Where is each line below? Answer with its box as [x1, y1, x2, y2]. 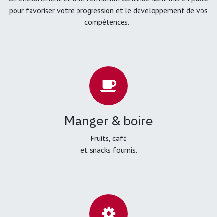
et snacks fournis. [80, 145, 137, 155]
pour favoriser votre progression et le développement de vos [9, 5, 208, 15]
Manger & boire [64, 112, 153, 129]
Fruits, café [90, 133, 127, 143]
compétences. [84, 17, 133, 27]
